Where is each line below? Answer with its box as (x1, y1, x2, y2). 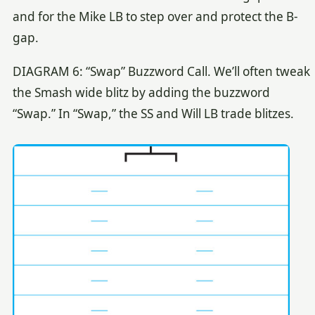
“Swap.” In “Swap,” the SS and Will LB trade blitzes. (12, 105, 294, 122)
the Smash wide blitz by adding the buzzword (12, 84, 270, 101)
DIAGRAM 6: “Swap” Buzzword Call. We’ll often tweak (12, 63, 310, 80)
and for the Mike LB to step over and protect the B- (12, 8, 298, 25)
